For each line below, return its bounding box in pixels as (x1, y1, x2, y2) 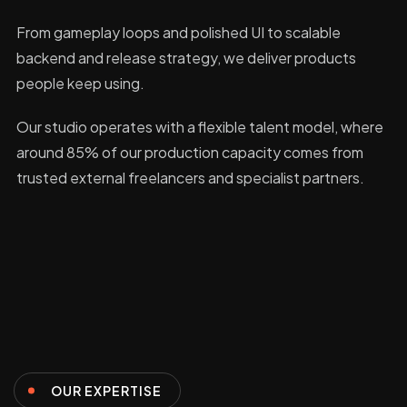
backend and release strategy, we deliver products (16, 48, 356, 67)
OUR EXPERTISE (51, 382, 162, 399)
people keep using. (16, 74, 144, 93)
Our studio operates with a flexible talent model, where (16, 117, 383, 136)
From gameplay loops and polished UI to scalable (16, 23, 341, 42)
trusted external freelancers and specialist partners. (16, 168, 364, 187)
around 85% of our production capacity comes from (16, 143, 363, 162)
